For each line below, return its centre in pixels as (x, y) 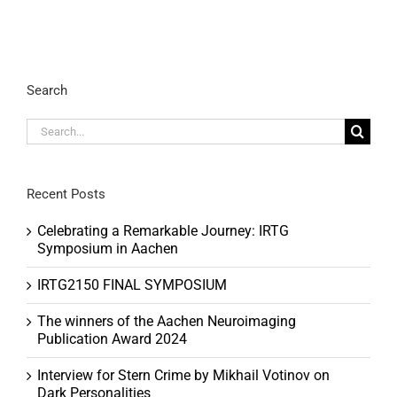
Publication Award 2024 (112, 339)
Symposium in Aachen (108, 248)
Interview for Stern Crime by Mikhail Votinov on (183, 375)
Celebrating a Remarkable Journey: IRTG (163, 230)
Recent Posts (66, 194)
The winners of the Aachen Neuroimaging (167, 321)
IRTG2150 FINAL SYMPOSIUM (132, 284)
